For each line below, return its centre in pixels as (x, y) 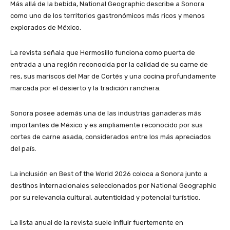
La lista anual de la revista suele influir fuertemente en (97, 222)
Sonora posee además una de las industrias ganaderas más (106, 113)
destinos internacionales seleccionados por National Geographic (113, 185)
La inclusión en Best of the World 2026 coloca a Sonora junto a (109, 174)
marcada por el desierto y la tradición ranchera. (85, 88)
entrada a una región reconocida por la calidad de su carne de (109, 64)
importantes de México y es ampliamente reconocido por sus (107, 125)
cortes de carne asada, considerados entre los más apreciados (111, 137)
